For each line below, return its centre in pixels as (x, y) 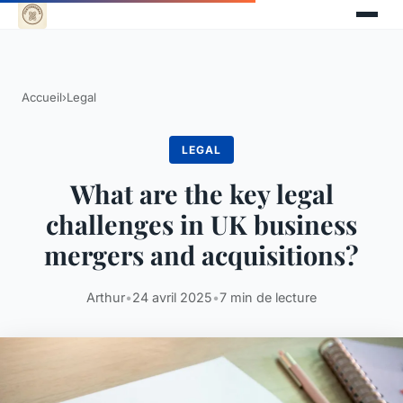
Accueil (42, 97)
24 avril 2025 (172, 298)
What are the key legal (201, 194)
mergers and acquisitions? (201, 255)
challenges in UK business (201, 224)
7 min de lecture (268, 298)
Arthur (106, 298)
